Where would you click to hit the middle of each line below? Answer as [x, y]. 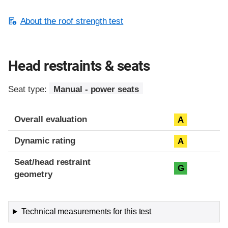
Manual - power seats [96, 89]
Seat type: [29, 89]
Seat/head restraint [53, 162]
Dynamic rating [45, 141]
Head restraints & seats [79, 66]
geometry [33, 175]
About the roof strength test [72, 21]
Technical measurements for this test [86, 212]
